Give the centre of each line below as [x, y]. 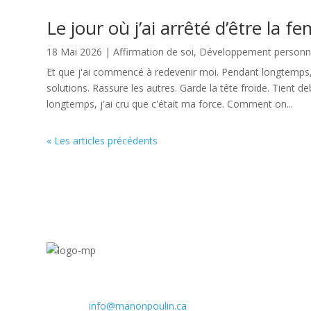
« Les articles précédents [102, 141]
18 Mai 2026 [75, 52]
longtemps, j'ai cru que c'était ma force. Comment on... [170, 104]
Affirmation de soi [154, 52]
